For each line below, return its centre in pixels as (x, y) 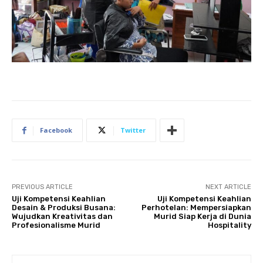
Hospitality (229, 225)
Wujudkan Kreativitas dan (62, 217)
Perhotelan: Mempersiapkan (196, 208)
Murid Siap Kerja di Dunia (202, 217)
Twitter (133, 130)
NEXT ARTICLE (228, 187)
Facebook (56, 130)
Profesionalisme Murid (56, 225)
